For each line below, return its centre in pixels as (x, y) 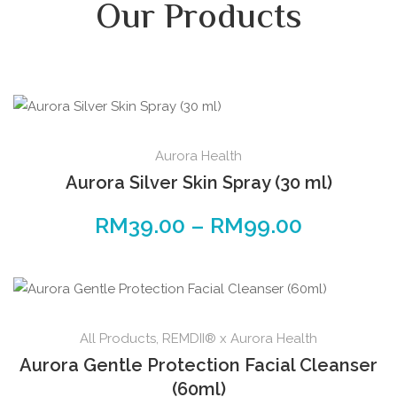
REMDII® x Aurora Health (240, 339)
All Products (118, 339)
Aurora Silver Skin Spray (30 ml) (198, 183)
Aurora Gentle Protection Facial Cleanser (198, 366)
